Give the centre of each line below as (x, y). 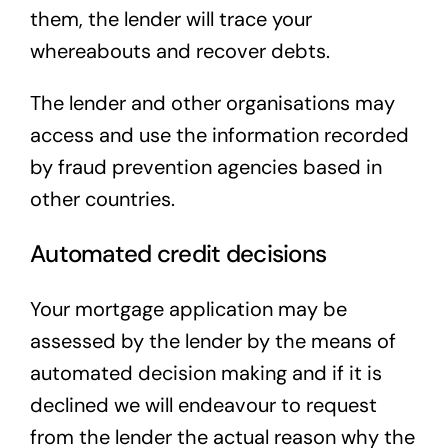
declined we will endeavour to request (203, 405)
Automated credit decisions (178, 254)
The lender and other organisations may (212, 103)
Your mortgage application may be (188, 309)
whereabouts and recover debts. (179, 51)
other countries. (102, 199)
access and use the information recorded (219, 135)
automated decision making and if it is (205, 373)
